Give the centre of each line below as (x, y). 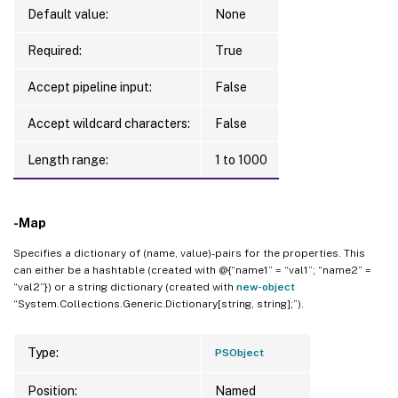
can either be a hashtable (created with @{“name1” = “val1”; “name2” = (192, 270)
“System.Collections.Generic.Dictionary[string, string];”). (159, 303)
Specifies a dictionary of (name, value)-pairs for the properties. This (189, 253)
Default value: (68, 14)
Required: (55, 50)
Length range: (68, 159)
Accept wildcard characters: (109, 123)
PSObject (239, 352)
